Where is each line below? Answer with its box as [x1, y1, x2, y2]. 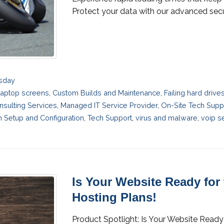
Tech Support [87, 113, 132, 122]
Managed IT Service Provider [60, 101, 157, 110]
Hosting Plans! [72, 190, 156, 204]
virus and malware [135, 113, 197, 122]
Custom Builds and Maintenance [52, 88, 161, 97]
